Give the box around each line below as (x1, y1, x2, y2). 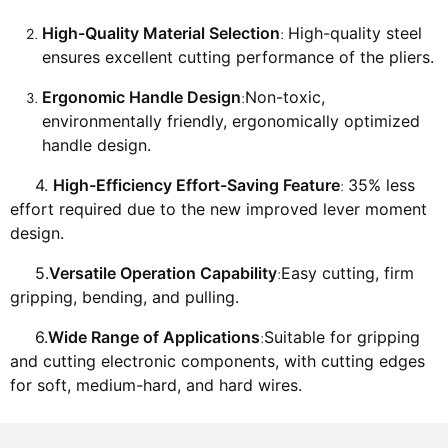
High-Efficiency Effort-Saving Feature (53, 174, 340, 195)
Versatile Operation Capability (49, 262, 277, 283)
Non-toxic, (245, 86, 325, 107)
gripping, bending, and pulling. (10, 286, 239, 307)
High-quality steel (288, 22, 422, 43)
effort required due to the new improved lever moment (10, 198, 427, 219)
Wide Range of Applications (48, 326, 260, 347)
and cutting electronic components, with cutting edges (10, 350, 425, 371)
